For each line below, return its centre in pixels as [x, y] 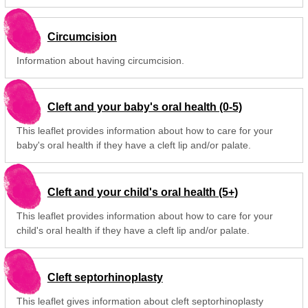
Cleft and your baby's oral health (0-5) [144, 107]
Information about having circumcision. [100, 60]
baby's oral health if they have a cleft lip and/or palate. [133, 145]
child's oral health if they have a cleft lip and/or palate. [133, 230]
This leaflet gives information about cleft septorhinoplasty [140, 301]
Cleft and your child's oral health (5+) [142, 192]
